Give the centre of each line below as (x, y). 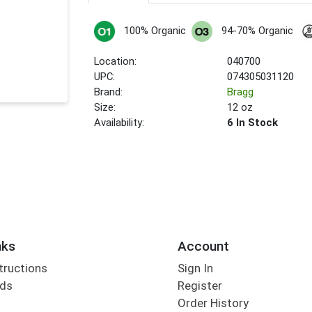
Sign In (195, 268)
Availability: (119, 123)
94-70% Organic (257, 31)
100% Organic (155, 31)
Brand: (109, 92)
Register (200, 286)
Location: (116, 62)
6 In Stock (253, 123)
